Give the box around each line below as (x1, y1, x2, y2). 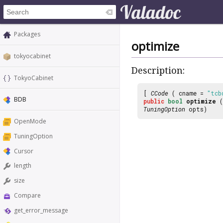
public (143, 97, 164, 105)
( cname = (168, 89, 207, 97)
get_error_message (14, 206, 68, 215)
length (14, 161, 31, 170)
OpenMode (14, 117, 46, 126)
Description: (131, 65, 185, 76)
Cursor (14, 146, 33, 155)
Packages (14, 30, 40, 38)
